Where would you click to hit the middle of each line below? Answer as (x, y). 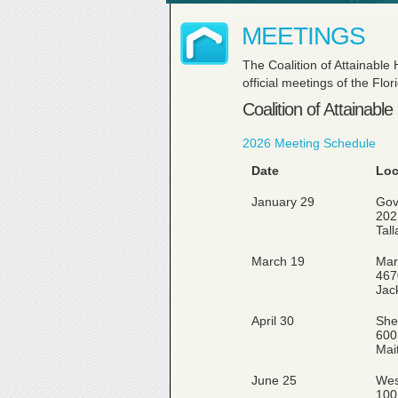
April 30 (273, 321)
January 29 (283, 202)
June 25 (274, 380)
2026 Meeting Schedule (309, 143)
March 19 (278, 261)
